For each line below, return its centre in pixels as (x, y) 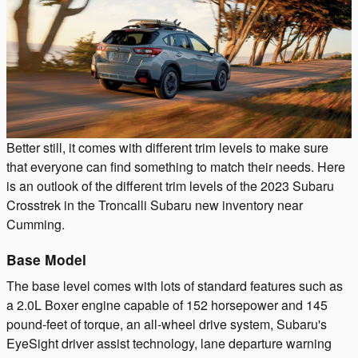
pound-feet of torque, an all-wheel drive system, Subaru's (167, 324)
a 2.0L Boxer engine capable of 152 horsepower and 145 (167, 304)
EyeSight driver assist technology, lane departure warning (169, 343)
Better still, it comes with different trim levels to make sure (167, 147)
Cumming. (36, 224)
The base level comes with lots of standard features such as (175, 285)
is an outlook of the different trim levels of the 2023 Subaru (170, 186)
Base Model (46, 259)
